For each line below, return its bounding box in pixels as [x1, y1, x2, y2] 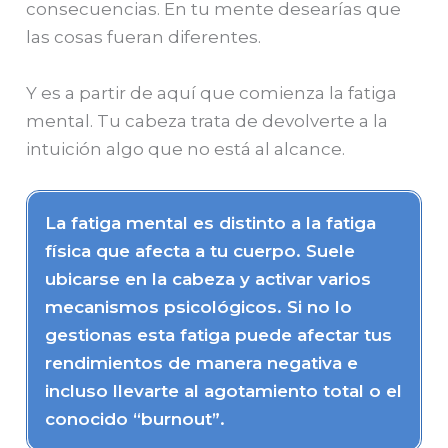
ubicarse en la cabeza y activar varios [45, 268, 372, 289]
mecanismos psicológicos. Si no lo [45, 296, 353, 317]
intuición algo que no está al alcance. [26, 138, 346, 159]
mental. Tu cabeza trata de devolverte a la [26, 110, 389, 131]
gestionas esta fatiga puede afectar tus [45, 324, 393, 345]
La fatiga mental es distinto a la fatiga [45, 212, 377, 233]
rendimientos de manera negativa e [45, 352, 359, 373]
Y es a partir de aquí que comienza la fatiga [26, 82, 398, 103]
